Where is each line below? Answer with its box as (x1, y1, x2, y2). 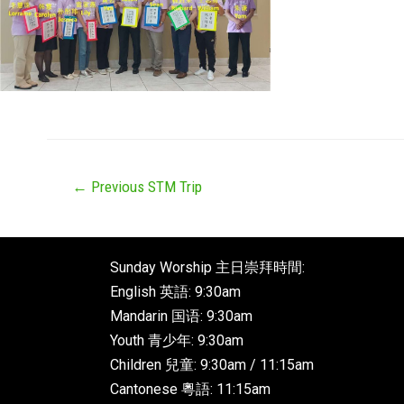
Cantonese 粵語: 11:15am (110, 380, 271, 398)
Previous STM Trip (87, 177, 202, 196)
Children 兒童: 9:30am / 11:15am (110, 355, 314, 373)
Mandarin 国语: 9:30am (110, 307, 252, 325)
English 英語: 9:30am (110, 282, 241, 300)
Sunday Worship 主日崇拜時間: (110, 258, 305, 276)
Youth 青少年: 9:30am (110, 331, 243, 349)
